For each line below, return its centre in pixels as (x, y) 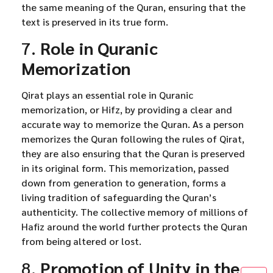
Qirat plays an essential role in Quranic (107, 95)
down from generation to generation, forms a (124, 183)
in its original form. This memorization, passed (125, 168)
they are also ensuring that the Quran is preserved (133, 154)
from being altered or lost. (81, 241)
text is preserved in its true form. (95, 21)
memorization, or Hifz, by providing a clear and (127, 110)
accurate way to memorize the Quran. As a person (133, 124)
